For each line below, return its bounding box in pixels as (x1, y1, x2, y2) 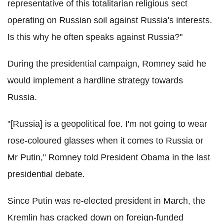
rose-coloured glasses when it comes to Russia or (7, 136, 203, 146)
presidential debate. (7, 169, 85, 180)
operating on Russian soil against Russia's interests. (7, 15, 212, 26)
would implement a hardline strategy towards (7, 75, 183, 86)
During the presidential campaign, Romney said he (7, 59, 206, 69)
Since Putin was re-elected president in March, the (7, 196, 205, 206)
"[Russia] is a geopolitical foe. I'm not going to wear (7, 119, 207, 129)
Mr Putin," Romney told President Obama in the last (7, 152, 210, 163)
